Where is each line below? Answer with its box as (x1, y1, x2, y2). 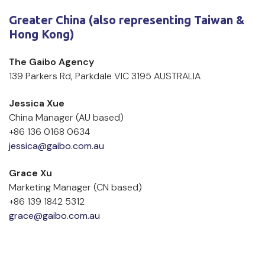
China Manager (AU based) (9, 111, 124, 124)
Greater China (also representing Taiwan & (9, 13, 244, 27)
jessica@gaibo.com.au (9, 140, 104, 153)
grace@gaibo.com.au (9, 209, 100, 222)
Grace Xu (9, 167, 54, 180)
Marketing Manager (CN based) (9, 181, 142, 194)
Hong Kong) (9, 27, 74, 41)
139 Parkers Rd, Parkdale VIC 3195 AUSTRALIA (9, 69, 201, 82)
